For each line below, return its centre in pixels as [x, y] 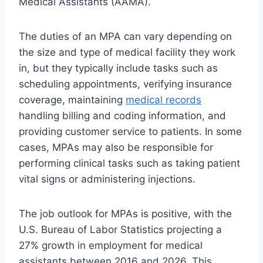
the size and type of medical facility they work [127, 53]
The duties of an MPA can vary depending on [125, 37]
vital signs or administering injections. [107, 179]
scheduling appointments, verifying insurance [125, 84]
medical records [163, 100]
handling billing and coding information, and [122, 116]
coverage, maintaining [72, 100]
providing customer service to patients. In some [130, 132]
